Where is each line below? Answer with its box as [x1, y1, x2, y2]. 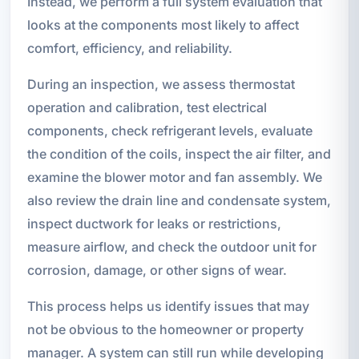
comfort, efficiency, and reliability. [26, 39, 232, 56]
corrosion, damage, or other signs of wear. [26, 261, 287, 278]
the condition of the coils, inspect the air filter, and [26, 145, 331, 162]
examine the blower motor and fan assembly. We [26, 168, 322, 185]
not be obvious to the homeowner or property [26, 321, 304, 337]
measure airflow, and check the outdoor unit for [26, 238, 317, 255]
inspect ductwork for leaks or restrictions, [26, 215, 281, 232]
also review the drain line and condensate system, [26, 192, 331, 208]
